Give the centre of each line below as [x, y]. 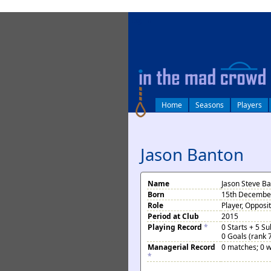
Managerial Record [181, 247]
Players [250, 105]
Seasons [210, 105]
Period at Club [173, 216]
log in [142, 20]
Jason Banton [192, 154]
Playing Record [176, 227]
